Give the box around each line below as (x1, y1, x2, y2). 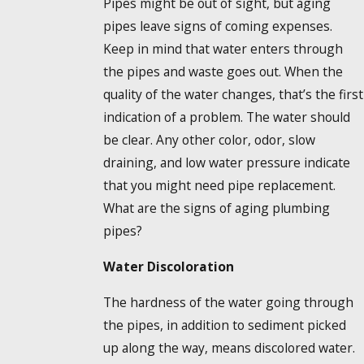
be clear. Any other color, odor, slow (102, 131, 315, 149)
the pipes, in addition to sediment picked (102, 315, 346, 334)
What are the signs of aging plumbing (102, 199, 330, 218)
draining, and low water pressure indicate (102, 154, 350, 172)
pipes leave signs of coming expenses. (102, 17, 332, 36)
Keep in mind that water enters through (102, 40, 343, 58)
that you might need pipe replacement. (102, 176, 336, 195)
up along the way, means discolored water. (102, 338, 355, 357)
